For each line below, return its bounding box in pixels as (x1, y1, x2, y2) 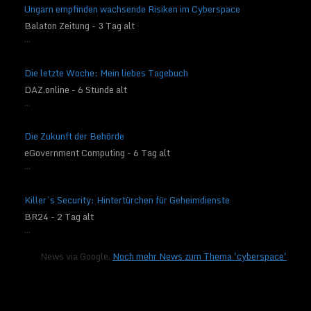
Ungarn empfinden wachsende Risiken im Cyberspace (24, 1, 240, 17)
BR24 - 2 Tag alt (24, 208, 94, 224)
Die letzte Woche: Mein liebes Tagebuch (24, 65, 188, 81)
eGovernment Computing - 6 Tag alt (24, 145, 170, 161)
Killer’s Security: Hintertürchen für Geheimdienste (24, 192, 230, 208)
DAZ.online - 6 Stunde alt (24, 81, 127, 97)
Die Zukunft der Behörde (24, 128, 124, 144)
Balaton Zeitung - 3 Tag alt (24, 18, 135, 34)
